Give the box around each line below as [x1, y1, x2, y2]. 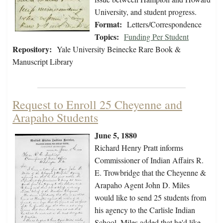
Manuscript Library [12, 56, 73, 67]
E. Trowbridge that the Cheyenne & [95, 167, 206, 178]
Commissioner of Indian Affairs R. [95, 155, 204, 166]
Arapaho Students [12, 110, 98, 126]
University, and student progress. [95, 6, 197, 17]
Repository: [12, 43, 52, 55]
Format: [95, 18, 122, 30]
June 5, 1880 [95, 129, 137, 141]
